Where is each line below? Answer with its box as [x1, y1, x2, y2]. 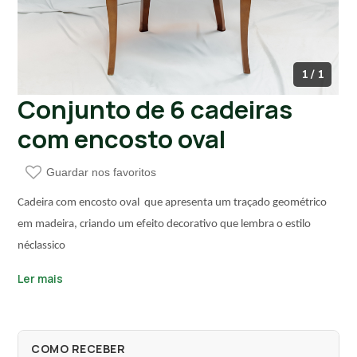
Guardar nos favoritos [46, 165, 157, 178]
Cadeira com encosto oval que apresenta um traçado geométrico [18, 196, 328, 209]
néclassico [18, 239, 66, 252]
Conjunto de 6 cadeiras [18, 92, 293, 126]
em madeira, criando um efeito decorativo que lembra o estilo [18, 218, 312, 230]
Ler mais [18, 270, 64, 286]
